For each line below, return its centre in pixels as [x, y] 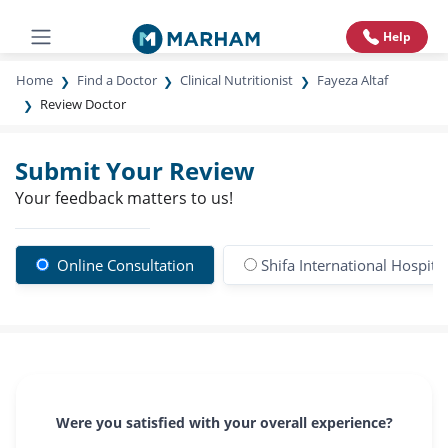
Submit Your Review [135, 170]
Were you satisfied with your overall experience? [224, 422]
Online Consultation [123, 265]
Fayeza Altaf [352, 80]
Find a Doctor [116, 80]
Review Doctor [82, 104]
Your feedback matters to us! [124, 198]
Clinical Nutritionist [237, 80]
